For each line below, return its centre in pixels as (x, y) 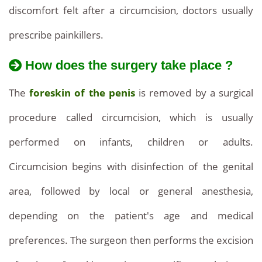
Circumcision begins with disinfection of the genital (131, 167)
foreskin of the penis (82, 93)
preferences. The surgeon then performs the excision (131, 240)
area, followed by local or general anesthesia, (131, 191)
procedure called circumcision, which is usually (131, 118)
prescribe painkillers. (56, 35)
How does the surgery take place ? (129, 65)
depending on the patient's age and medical (131, 216)
